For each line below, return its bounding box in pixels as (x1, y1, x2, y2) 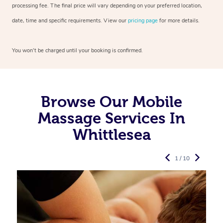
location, (180, 1, 202, 9)
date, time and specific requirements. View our (12, 16, 128, 24)
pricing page (128, 16, 158, 24)
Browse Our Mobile (41, 93, 182, 110)
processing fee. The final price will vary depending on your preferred (12, 1, 180, 9)
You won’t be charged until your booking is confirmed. (12, 46, 143, 54)
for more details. (158, 16, 200, 24)
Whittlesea (72, 125, 151, 143)
